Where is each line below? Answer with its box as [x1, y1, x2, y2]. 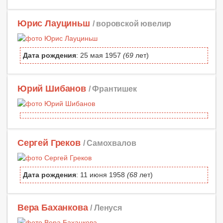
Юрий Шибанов [17, 83, 86, 94]
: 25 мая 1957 [76, 51, 123, 60]
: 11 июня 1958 [76, 170, 127, 179]
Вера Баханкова [17, 202, 88, 213]
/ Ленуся [90, 203, 122, 212]
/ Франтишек [88, 84, 137, 93]
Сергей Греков [17, 137, 81, 148]
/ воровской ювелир [92, 19, 172, 28]
